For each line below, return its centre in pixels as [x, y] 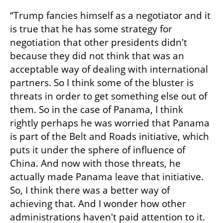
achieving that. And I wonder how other [98, 203]
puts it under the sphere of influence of [98, 150]
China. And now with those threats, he [95, 163]
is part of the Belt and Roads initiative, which [110, 136]
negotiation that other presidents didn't [99, 42]
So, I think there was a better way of [90, 190]
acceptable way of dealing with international [109, 69]
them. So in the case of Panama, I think [97, 109]
